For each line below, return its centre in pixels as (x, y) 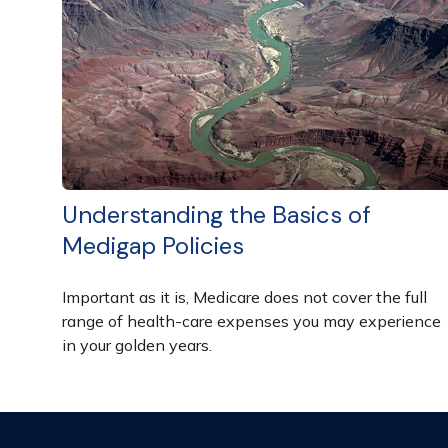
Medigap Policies (153, 245)
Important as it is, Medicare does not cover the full (244, 296)
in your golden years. (137, 344)
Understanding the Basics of (216, 214)
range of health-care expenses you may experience (251, 320)
